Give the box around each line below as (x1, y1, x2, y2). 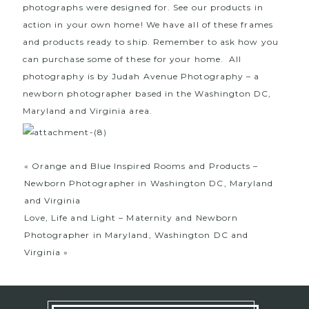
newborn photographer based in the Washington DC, (22, 88, 272, 99)
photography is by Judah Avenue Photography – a (22, 70, 260, 81)
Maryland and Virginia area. (22, 105, 152, 116)
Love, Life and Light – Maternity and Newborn (23, 212, 239, 223)
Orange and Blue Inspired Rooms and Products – (31, 160, 259, 171)
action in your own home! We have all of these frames (22, 19, 273, 30)
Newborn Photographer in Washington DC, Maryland (23, 177, 274, 188)
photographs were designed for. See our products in (22, 1, 263, 12)
